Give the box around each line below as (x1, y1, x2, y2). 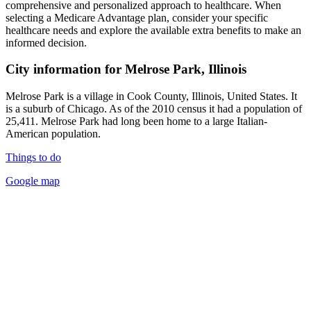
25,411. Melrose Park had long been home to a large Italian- (6, 115, 267, 128)
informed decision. (6, 36, 87, 49)
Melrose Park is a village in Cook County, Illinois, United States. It (6, 90, 297, 103)
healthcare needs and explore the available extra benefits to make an (6, 24, 301, 36)
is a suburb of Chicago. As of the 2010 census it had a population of (6, 103, 302, 115)
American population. (6, 128, 101, 140)
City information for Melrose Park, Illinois (6, 62, 246, 77)
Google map (6, 175, 60, 187)
